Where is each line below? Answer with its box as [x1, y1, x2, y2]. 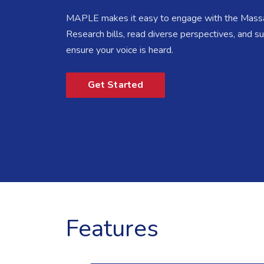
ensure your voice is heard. [66, 43, 173, 57]
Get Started [87, 78, 144, 92]
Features [66, 212, 159, 245]
